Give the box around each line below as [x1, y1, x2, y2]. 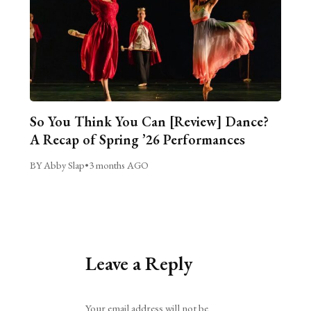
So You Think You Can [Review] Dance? [29, 112, 269, 131]
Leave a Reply [85, 251, 194, 276]
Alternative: [85, 291, 132, 304]
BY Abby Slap [29, 158, 85, 172]
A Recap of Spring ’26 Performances [29, 131, 245, 149]
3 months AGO [88, 158, 149, 172]
